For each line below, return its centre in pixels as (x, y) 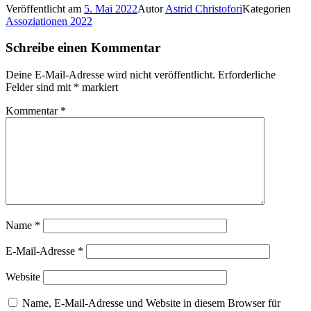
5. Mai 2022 (111, 8)
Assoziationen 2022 (49, 21)
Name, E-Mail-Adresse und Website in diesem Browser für (151, 303)
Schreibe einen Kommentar (83, 48)
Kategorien (267, 8)
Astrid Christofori (204, 8)
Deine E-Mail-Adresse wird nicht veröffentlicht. (110, 75)
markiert (99, 87)
